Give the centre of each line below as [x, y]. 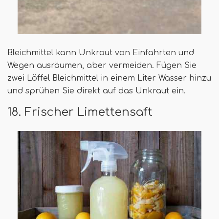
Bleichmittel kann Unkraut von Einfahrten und [101, 53]
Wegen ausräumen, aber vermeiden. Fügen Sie [102, 66]
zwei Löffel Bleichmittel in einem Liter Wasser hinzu [109, 78]
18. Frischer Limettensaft [80, 112]
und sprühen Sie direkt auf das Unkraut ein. [97, 91]
